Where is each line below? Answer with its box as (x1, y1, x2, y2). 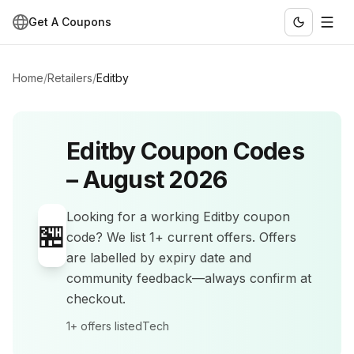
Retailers (47, 71, 92, 85)
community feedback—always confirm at (66, 270, 311, 286)
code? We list (66, 229, 149, 245)
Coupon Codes (135, 137, 304, 165)
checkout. (66, 291, 126, 307)
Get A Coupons (28, 15, 111, 28)
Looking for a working (66, 209, 203, 224)
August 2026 (82, 165, 228, 194)
